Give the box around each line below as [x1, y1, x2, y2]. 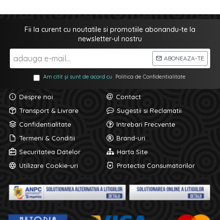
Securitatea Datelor [19, 147, 81, 156]
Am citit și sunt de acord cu [43, 73, 114, 80]
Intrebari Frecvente [116, 120, 175, 128]
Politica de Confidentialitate [115, 73, 186, 80]
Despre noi [19, 92, 53, 101]
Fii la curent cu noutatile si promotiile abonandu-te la [25, 25, 195, 34]
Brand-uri [116, 134, 145, 142]
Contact [115, 92, 141, 101]
